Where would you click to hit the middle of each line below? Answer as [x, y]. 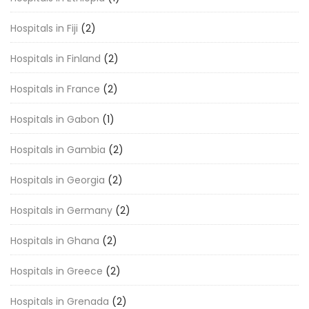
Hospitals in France [55, 89]
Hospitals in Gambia [58, 150]
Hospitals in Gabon [55, 119]
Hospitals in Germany [61, 210]
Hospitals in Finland [56, 59]
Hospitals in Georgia [58, 180]
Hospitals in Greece [57, 271]
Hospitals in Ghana [55, 241]
